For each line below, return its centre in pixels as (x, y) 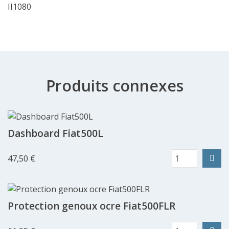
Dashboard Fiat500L (55, 133)
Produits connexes (114, 85)
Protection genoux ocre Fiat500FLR (91, 206)
